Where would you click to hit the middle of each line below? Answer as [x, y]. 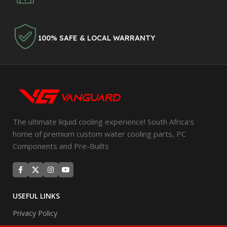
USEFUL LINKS [36, 196]
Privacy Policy [35, 213]
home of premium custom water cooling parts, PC [99, 134]
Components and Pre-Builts [61, 146]
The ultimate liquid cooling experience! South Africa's [103, 122]
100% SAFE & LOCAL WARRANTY [97, 38]
